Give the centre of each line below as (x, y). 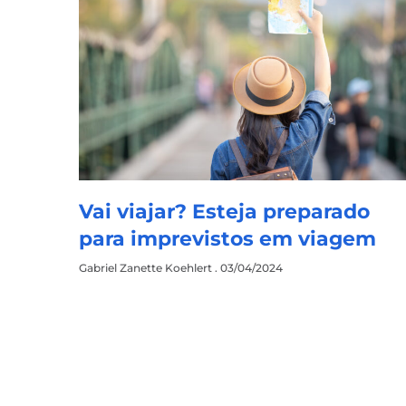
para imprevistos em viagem (231, 239)
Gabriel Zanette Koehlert (147, 268)
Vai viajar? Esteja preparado (225, 212)
